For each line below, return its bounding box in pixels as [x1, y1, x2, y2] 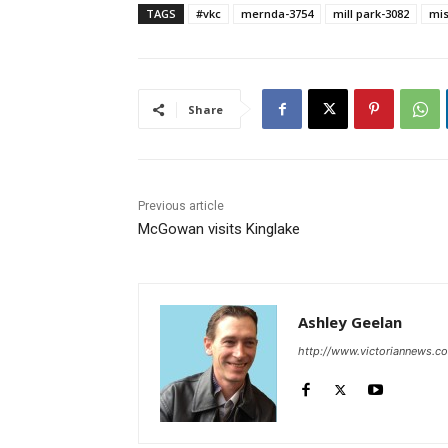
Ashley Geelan [298, 312, 402, 333]
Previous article [138, 199, 224, 214]
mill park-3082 [333, 6, 409, 22]
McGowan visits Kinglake [138, 220, 300, 239]
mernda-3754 [241, 6, 313, 22]
